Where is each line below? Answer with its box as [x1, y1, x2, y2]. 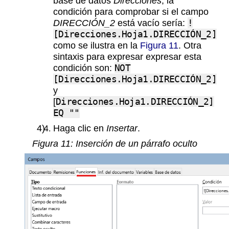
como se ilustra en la [53, 40, 140, 51]
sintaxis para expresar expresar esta [53, 51, 201, 62]
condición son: [53, 62, 114, 74]
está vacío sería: [115, 17, 188, 29]
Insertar [106, 123, 138, 134]
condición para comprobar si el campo [53, 6, 209, 17]
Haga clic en [53, 123, 106, 134]
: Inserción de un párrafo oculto [70, 138, 197, 149]
